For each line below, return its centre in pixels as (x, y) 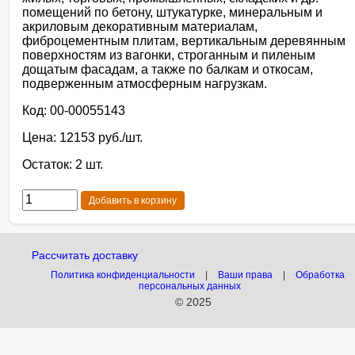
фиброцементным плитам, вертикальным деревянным (184, 41)
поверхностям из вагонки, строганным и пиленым (169, 55)
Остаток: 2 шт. (63, 165)
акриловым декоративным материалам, (140, 27)
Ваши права (245, 275)
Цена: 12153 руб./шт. (82, 138)
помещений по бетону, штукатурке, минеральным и (172, 13)
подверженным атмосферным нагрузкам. (145, 84)
